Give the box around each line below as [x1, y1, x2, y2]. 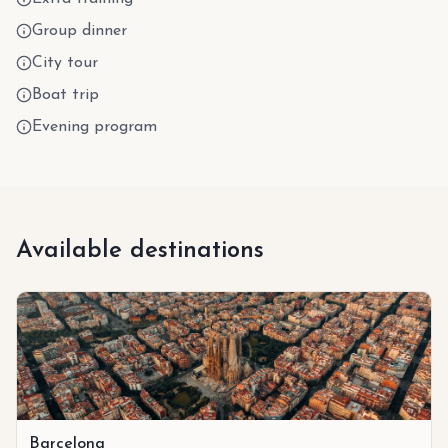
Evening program [32, 118, 157, 135]
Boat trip [32, 86, 99, 103]
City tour [32, 54, 98, 71]
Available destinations [16, 238, 264, 263]
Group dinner [32, 22, 127, 39]
